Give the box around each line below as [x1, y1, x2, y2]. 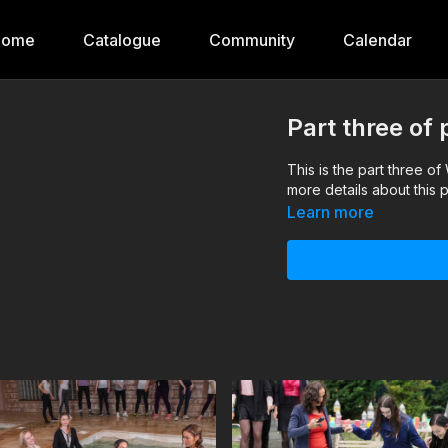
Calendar [343, 30, 412, 50]
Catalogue [83, 30, 161, 50]
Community [209, 30, 295, 50]
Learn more [287, 202, 375, 222]
